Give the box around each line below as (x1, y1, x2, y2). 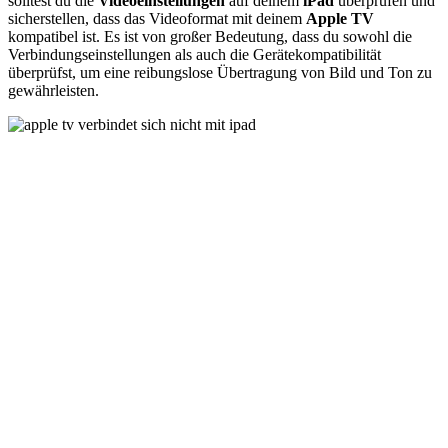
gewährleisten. (8, 82, 99, 100)
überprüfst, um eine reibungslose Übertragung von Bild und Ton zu (8, 64, 432, 82)
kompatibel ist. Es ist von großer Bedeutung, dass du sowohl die (8, 28, 412, 46)
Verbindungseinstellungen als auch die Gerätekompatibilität (8, 46, 381, 64)
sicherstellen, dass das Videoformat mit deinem (8, 10, 306, 28)
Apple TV (306, 10, 374, 28)
